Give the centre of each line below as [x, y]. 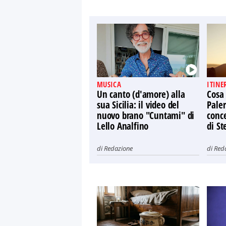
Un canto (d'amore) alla [141, 94]
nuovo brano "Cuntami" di [146, 116]
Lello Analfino [123, 126]
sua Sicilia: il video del [138, 105]
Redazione [118, 148]
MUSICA [109, 84]
